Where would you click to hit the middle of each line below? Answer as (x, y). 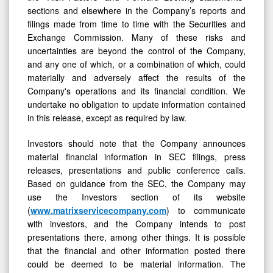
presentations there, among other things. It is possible (136, 237)
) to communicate (206, 210)
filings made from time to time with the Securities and (136, 23)
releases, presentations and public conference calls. (136, 170)
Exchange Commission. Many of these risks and (136, 37)
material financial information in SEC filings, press (136, 156)
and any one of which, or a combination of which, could (136, 64)
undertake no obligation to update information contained (136, 104)
